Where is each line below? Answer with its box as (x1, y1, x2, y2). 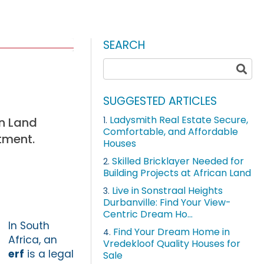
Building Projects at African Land (103, 166, 252, 180)
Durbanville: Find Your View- (103, 196, 232, 210)
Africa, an (8, 232, 57, 247)
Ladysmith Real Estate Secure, (110, 113, 249, 127)
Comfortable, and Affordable (103, 125, 239, 139)
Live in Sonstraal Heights (112, 184, 223, 198)
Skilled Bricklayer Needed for (112, 154, 245, 169)
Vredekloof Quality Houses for (103, 237, 241, 251)
